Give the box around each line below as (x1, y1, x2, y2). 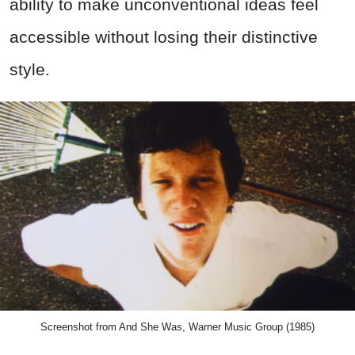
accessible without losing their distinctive (10, 27, 318, 46)
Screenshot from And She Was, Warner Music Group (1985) (40, 320, 315, 333)
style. (10, 59, 50, 78)
